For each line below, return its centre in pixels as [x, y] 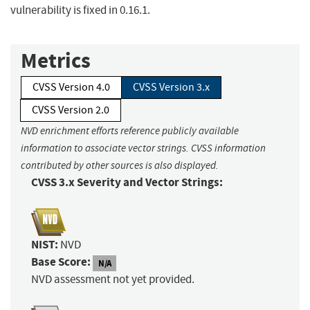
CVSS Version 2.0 [71, 110]
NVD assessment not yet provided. [113, 280]
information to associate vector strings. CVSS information [143, 148]
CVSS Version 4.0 [71, 88]
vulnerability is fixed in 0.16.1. [80, 10]
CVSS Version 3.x [171, 88]
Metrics [56, 61]
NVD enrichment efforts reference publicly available [130, 131]
